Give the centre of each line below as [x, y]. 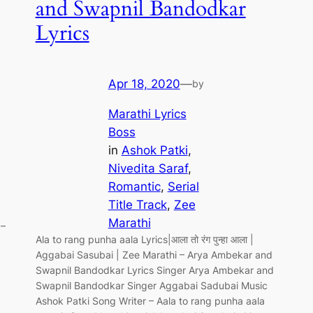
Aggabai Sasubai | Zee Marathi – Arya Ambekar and [154, 255]
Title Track [137, 205]
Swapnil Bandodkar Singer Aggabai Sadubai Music [151, 285]
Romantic [134, 187]
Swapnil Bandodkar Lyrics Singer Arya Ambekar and [154, 270]
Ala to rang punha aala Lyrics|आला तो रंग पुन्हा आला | [144, 239]
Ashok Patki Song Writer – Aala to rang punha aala [150, 301]
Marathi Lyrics [147, 114]
